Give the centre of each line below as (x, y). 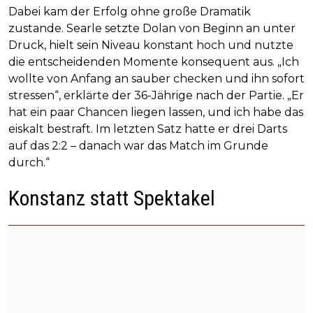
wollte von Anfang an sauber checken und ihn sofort (156, 78)
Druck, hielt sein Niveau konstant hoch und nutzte (151, 45)
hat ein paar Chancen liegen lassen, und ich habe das (156, 112)
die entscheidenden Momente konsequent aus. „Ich (154, 61)
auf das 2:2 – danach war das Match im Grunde (138, 145)
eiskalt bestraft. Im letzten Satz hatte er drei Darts (148, 129)
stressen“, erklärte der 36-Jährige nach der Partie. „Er (156, 95)
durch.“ (29, 162)
